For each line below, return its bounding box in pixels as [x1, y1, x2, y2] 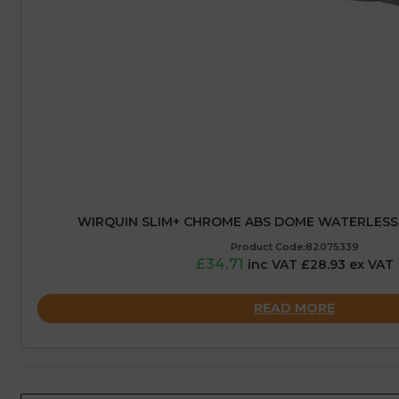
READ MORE [254, 299, 335, 316]
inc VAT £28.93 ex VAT [247, 256, 394, 273]
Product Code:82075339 [230, 240, 359, 254]
